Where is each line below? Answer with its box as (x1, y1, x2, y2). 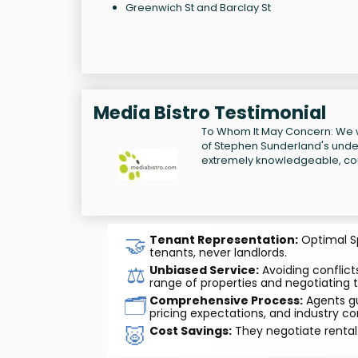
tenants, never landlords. (149, 244, 287, 261)
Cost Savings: (149, 322, 232, 339)
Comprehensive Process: (149, 292, 303, 308)
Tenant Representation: (149, 231, 298, 248)
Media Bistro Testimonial (93, 99, 326, 125)
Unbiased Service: (149, 261, 259, 278)
